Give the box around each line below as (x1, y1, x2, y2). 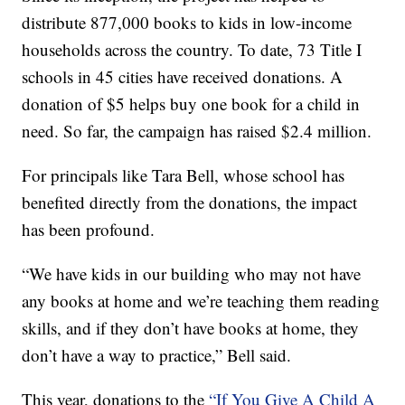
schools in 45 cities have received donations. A (22, 64, 344, 88)
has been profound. (22, 217, 155, 240)
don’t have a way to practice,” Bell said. (22, 343, 292, 366)
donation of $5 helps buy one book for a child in (22, 91, 361, 115)
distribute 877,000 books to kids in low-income (22, 10, 353, 33)
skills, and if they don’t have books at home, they (22, 316, 360, 339)
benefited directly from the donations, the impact (22, 190, 358, 213)
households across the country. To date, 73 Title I (22, 37, 363, 61)
